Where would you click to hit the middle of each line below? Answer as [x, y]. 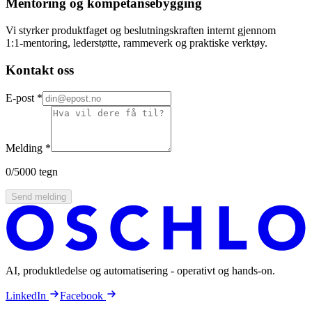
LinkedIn [26, 296]
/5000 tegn [34, 171]
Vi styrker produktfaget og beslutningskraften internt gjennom [141, 31]
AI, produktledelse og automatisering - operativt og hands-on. [140, 271]
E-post [21, 97]
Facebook [81, 296]
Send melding [39, 196]
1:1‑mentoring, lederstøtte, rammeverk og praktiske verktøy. [136, 43]
